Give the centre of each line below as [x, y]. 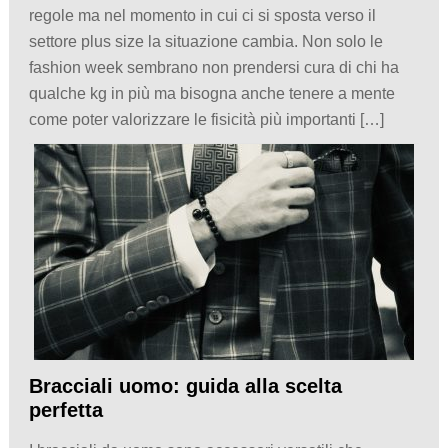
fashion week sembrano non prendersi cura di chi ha [213, 67]
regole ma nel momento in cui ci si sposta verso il [202, 15]
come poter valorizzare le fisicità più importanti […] [206, 119]
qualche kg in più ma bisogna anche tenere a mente [211, 93]
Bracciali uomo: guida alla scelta [185, 385]
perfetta [65, 409]
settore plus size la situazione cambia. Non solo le [205, 41]
